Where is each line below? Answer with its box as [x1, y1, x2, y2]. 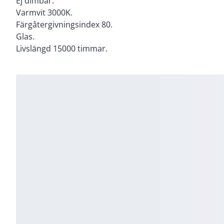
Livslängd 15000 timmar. [16, 42, 107, 54]
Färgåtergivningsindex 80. [16, 18, 112, 30]
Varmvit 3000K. [16, 6, 72, 18]
